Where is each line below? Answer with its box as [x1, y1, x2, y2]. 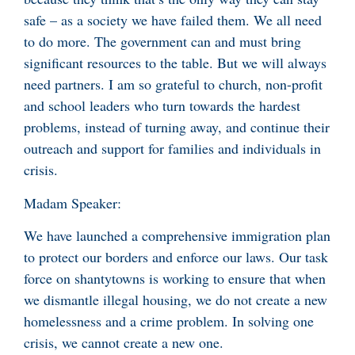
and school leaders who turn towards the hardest [24, 96, 300, 116]
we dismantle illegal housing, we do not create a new [24, 290, 327, 310]
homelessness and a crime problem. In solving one [24, 311, 314, 331]
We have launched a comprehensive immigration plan [24, 226, 330, 246]
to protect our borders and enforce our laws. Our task [24, 247, 328, 267]
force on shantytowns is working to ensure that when [24, 269, 326, 288]
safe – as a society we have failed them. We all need [24, 10, 322, 30]
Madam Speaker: [24, 193, 121, 212]
